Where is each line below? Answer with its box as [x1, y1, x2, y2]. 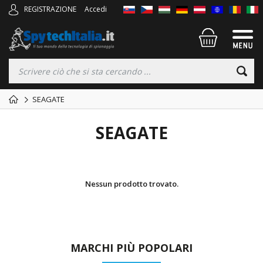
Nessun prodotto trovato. [85, 178, 178, 189]
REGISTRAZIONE [24, 4, 76, 14]
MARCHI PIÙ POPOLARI [70, 241, 193, 255]
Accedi [85, 4, 107, 14]
